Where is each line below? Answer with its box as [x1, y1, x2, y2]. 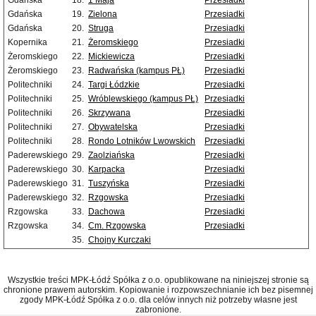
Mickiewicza [88, 51, 135, 62]
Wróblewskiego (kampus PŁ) [88, 94, 198, 104]
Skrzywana [88, 108, 130, 119]
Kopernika [8, 37, 47, 48]
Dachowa [88, 207, 125, 217]
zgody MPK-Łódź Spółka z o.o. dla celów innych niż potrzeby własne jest [19, 295, 297, 305]
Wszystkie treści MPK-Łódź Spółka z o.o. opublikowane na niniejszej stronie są [7, 275, 309, 286]
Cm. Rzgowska [88, 221, 146, 231]
